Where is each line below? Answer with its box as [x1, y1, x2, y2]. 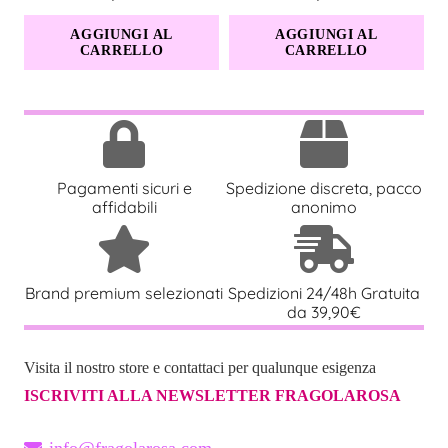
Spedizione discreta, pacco [226, 177, 422, 198]
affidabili [91, 196, 157, 217]
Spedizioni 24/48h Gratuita [228, 282, 420, 303]
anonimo [291, 196, 357, 217]
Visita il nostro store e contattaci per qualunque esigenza [24, 358, 376, 376]
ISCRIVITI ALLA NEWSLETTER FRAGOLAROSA [24, 386, 401, 404]
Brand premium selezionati [25, 282, 223, 303]
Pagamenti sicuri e [56, 177, 192, 198]
